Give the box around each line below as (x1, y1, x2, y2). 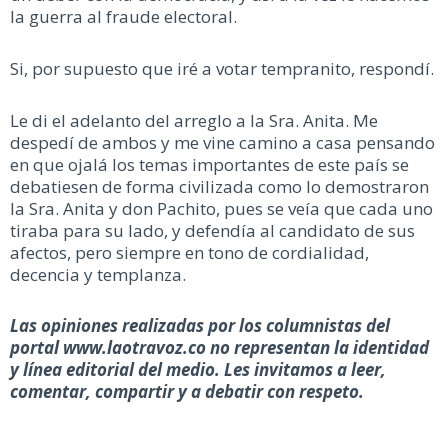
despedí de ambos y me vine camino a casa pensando (10, 130, 435, 154)
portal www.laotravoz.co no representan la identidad (10, 336, 429, 360)
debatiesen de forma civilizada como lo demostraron (10, 174, 429, 198)
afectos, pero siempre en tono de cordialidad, (10, 240, 369, 264)
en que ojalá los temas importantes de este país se (10, 152, 409, 176)
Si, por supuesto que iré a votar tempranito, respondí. (10, 56, 434, 80)
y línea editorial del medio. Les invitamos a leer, (10, 358, 386, 382)
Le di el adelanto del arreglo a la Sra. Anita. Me (10, 108, 378, 132)
